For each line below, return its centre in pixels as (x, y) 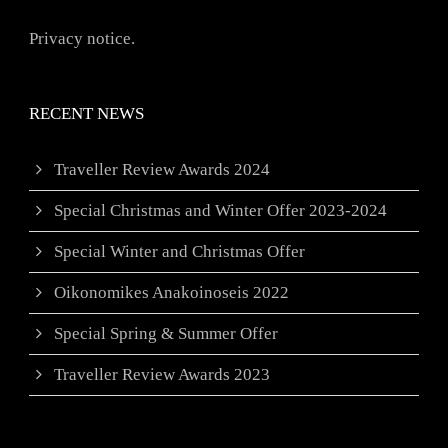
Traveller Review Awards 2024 (162, 170)
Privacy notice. (82, 39)
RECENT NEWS (86, 114)
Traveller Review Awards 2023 (162, 375)
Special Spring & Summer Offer (166, 334)
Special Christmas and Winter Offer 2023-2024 (220, 211)
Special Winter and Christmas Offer (179, 252)
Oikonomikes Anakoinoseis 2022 (171, 293)
